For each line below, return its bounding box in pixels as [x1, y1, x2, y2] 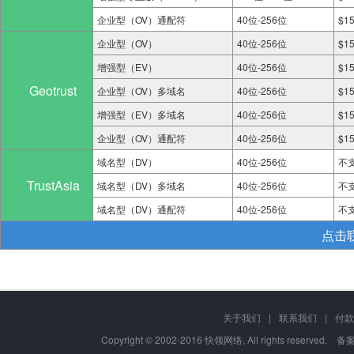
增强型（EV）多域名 [97, 107, 186, 121]
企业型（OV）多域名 [97, 84, 186, 97]
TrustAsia [13, 176, 80, 194]
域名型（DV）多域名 [97, 179, 186, 192]
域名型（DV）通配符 [97, 202, 186, 216]
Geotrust [17, 81, 77, 100]
